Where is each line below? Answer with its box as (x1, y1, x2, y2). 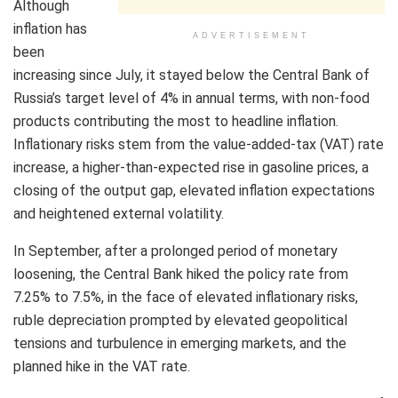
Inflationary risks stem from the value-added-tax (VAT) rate (13, 135, 384, 153)
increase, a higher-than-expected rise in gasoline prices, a (13, 158, 369, 176)
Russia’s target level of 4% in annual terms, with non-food (13, 89, 370, 107)
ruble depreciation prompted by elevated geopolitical (13, 311, 347, 329)
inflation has (13, 20, 87, 37)
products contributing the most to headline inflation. (13, 112, 338, 130)
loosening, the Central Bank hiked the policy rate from (13, 265, 348, 283)
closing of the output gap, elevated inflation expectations (13, 181, 375, 199)
